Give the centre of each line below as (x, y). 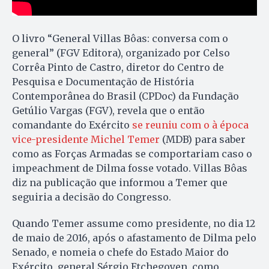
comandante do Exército (72, 125)
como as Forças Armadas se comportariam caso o (132, 154)
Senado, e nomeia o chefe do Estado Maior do (120, 252)
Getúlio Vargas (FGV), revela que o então (108, 111)
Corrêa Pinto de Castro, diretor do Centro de (118, 68)
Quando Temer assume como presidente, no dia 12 (134, 224)
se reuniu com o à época (190, 125)
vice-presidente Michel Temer (86, 140)
